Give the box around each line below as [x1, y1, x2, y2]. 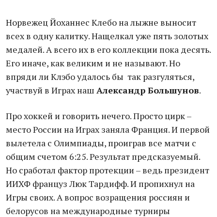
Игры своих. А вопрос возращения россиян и [6, 191, 190, 203]
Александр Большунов [96, 84, 199, 96]
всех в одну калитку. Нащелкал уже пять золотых [6, 30, 208, 42]
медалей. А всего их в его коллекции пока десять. [6, 44, 211, 55]
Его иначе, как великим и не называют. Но [6, 57, 180, 69]
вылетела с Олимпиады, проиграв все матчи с [6, 137, 196, 149]
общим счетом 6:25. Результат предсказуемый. [6, 151, 200, 162]
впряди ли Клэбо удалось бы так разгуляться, [6, 71, 194, 82]
